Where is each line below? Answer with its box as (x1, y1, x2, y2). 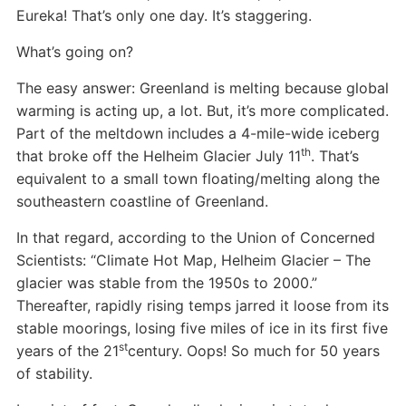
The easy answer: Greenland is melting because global (15, 79, 389, 97)
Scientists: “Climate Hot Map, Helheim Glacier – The (15, 251, 371, 269)
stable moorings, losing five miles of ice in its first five (15, 319, 388, 337)
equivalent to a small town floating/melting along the (15, 169, 380, 188)
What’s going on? (15, 43, 133, 61)
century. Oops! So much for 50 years (127, 342, 380, 360)
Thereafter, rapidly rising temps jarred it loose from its (15, 296, 389, 314)
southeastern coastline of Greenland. (15, 192, 268, 210)
